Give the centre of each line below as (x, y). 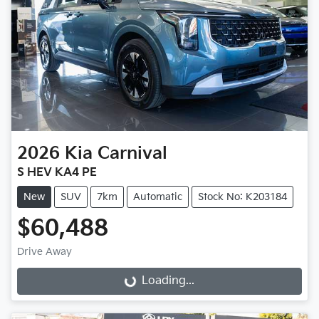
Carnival (132, 154)
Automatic (158, 197)
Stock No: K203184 (242, 197)
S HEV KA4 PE (57, 173)
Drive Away (45, 252)
